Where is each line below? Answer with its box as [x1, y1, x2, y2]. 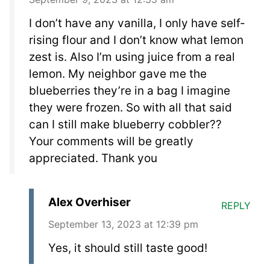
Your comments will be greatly [29, 134, 193, 148]
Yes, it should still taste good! [48, 240, 207, 255]
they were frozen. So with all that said [29, 100, 232, 115]
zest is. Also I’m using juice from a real [29, 49, 235, 64]
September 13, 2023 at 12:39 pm [48, 218, 198, 230]
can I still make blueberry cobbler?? [29, 117, 222, 131]
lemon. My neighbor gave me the [29, 66, 207, 81]
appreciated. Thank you [29, 151, 157, 165]
